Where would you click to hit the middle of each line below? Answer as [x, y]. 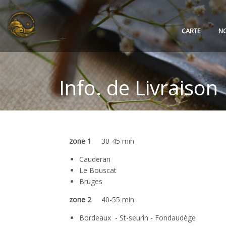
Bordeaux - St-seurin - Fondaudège [138, 218]
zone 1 [84, 141]
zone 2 [80, 200]
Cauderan [95, 159]
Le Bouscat [98, 170]
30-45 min [118, 141]
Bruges [91, 181]
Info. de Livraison [138, 88]
